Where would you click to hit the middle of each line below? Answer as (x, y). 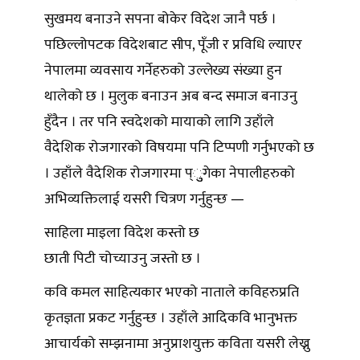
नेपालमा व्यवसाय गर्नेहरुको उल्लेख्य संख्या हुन (163, 71)
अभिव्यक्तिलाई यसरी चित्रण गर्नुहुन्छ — (144, 200)
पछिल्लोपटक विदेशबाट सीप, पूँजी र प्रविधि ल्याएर (173, 45)
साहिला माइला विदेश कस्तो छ (123, 233)
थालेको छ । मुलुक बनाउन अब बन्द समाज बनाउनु (171, 97)
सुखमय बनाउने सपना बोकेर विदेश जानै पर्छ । (160, 20)
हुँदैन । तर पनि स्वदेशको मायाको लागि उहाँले (159, 123)
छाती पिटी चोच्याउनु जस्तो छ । (124, 259)
